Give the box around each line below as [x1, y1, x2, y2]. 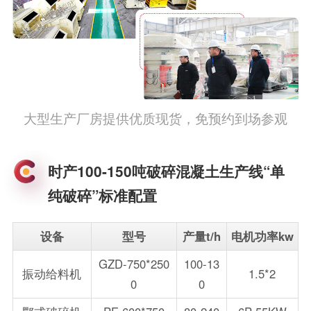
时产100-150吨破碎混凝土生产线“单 [47, 160, 285, 181]
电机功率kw [230, 227, 294, 244]
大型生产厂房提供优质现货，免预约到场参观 [24, 108, 287, 128]
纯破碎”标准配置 [47, 184, 157, 205]
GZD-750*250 [98, 255, 169, 272]
